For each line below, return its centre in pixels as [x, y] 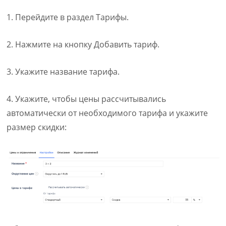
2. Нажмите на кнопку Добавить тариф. [83, 45]
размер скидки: [37, 127]
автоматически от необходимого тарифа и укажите [107, 113]
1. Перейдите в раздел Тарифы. [68, 17]
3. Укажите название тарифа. [63, 72]
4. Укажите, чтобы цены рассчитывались [87, 99]
